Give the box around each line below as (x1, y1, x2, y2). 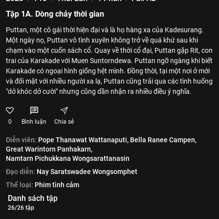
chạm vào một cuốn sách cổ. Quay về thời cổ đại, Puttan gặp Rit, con (6, 46, 213, 54)
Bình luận (22, 118, 46, 125)
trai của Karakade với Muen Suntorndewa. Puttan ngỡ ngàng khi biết (6, 57, 213, 65)
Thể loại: (6, 181, 33, 189)
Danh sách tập (8, 194, 58, 203)
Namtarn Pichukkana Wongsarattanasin (6, 154, 130, 162)
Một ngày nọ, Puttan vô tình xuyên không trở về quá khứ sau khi (6, 36, 198, 44)
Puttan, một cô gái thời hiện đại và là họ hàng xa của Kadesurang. (6, 26, 204, 34)
